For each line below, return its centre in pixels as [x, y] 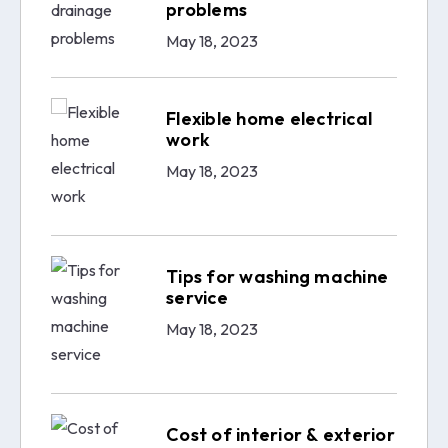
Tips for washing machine [277, 276]
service [197, 297]
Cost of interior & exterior [280, 434]
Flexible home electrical [269, 118]
